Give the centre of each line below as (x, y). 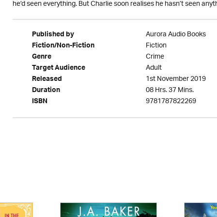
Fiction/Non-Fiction (63, 46)
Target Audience (58, 69)
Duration (46, 91)
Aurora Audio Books (176, 35)
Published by (53, 35)
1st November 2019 (176, 79)
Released (47, 80)
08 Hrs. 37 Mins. (170, 90)
